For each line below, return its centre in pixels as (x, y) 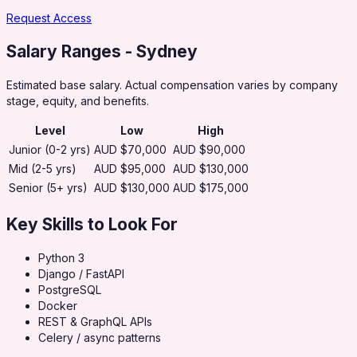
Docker (58, 306)
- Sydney (159, 51)
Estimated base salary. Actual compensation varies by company (172, 85)
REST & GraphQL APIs (95, 322)
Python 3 (61, 258)
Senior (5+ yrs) (48, 188)
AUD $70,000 (130, 150)
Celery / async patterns (100, 338)
